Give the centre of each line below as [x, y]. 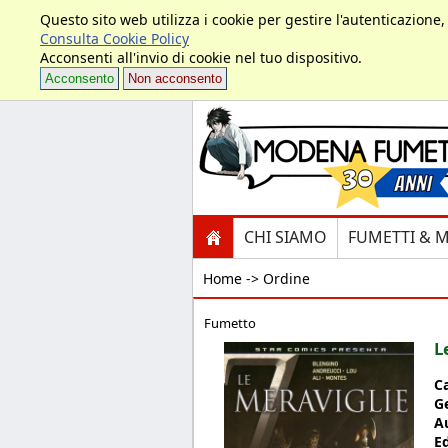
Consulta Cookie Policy [114, 38]
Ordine [284, 278]
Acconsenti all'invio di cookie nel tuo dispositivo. [201, 57]
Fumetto [230, 323]
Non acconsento [175, 78]
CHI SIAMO [285, 237]
